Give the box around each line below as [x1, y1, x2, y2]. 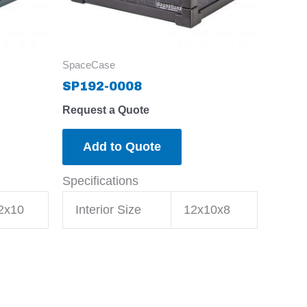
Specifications [62, 173, 138, 188]
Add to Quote [83, 139, 161, 153]
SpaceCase [62, 59, 115, 71]
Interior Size [75, 202, 141, 217]
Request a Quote [62, 103, 149, 116]
